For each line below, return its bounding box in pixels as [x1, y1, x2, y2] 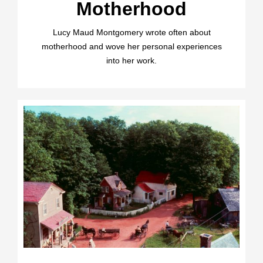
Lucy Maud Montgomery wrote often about [52, 27, 211, 37]
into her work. [106, 55, 157, 65]
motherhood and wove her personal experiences [41, 41, 222, 51]
